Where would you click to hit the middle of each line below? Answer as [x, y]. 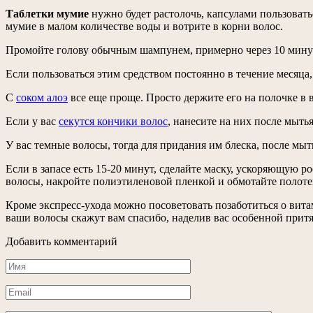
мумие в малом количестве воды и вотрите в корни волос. [144, 27]
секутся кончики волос [113, 122]
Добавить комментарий [61, 242]
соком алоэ [42, 98]
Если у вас [32, 122]
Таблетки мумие [47, 14]
